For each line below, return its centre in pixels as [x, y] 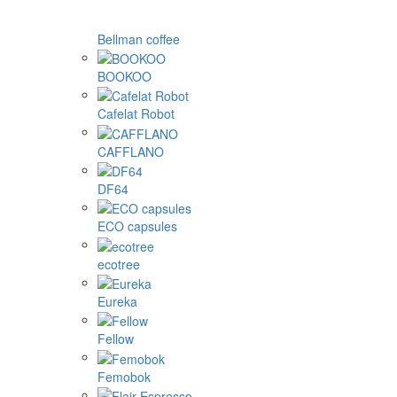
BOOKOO [125, 76]
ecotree [119, 264]
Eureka [117, 301]
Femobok [124, 376]
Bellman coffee [139, 39]
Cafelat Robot [136, 114]
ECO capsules [137, 226]
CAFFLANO [131, 151]
